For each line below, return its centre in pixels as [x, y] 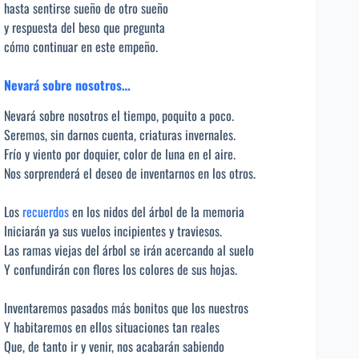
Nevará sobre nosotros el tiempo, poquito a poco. [119, 116]
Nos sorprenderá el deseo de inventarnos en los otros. [130, 173]
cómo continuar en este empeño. [81, 46]
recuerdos [46, 212]
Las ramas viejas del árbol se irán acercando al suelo [129, 250]
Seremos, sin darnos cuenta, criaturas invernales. [120, 135]
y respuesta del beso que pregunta [85, 27]
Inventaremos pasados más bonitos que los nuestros [126, 308]
